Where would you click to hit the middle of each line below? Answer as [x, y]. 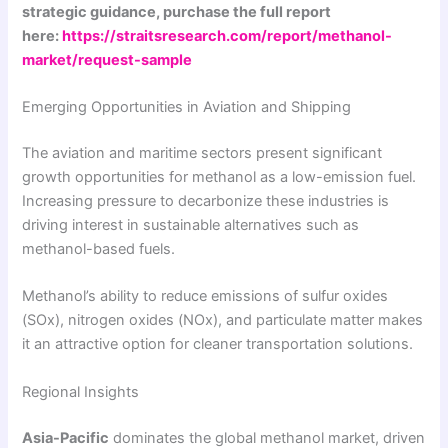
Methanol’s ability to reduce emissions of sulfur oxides [205, 296]
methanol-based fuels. [99, 248]
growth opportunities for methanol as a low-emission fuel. [219, 176]
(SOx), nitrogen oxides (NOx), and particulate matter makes [223, 320]
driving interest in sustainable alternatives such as [191, 224]
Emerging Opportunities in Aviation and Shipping [187, 107]
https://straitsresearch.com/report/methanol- [227, 35]
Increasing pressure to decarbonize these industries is [206, 200]
